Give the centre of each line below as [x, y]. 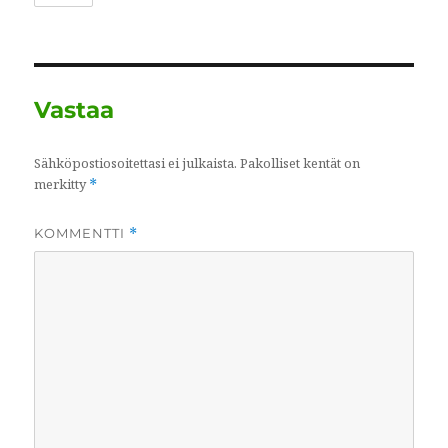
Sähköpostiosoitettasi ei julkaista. [136, 163]
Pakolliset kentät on [300, 163]
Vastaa [74, 110]
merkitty [62, 184]
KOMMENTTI [82, 233]
